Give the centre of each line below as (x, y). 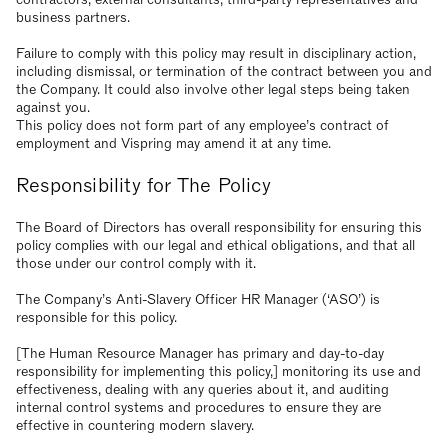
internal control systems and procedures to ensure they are (198, 407)
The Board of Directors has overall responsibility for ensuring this (219, 227)
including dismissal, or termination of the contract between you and (224, 71)
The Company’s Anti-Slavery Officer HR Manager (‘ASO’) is (198, 299)
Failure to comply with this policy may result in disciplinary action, (216, 53)
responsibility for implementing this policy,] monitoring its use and (218, 371)
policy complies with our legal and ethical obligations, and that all (215, 245)
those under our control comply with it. (136, 263)
